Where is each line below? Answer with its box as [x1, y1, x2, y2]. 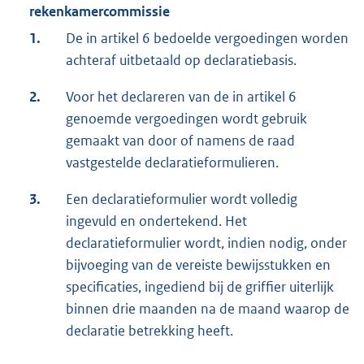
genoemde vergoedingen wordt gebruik [66, 110, 307, 128]
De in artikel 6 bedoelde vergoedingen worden [66, 29, 349, 48]
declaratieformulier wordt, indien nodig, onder [66, 234, 347, 253]
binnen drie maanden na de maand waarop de [66, 300, 349, 318]
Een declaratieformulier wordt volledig [66, 190, 297, 209]
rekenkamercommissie [29, 2, 170, 21]
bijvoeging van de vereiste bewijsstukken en [66, 256, 331, 275]
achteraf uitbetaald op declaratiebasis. [66, 51, 297, 70]
